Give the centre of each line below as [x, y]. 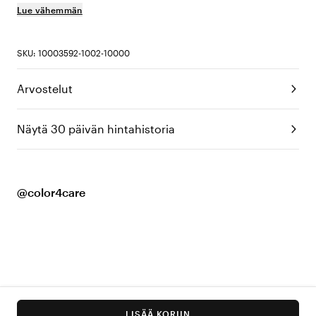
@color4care [51, 193]
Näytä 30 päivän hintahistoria [96, 129]
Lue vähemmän [50, 10]
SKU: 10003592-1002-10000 [73, 53]
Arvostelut [45, 89]
